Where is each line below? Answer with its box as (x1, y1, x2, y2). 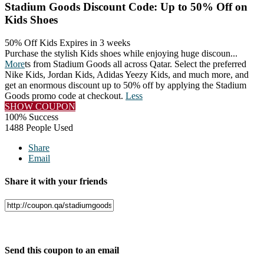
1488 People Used (5, 122, 73, 133)
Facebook (5, 222, 44, 233)
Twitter (44, 222, 70, 233)
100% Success (5, 111, 58, 122)
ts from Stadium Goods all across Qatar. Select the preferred (25, 58, 246, 69)
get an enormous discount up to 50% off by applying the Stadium (5, 80, 246, 90)
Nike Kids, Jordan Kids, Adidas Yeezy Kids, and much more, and (5, 69, 249, 80)
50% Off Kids (5, 37, 57, 48)
